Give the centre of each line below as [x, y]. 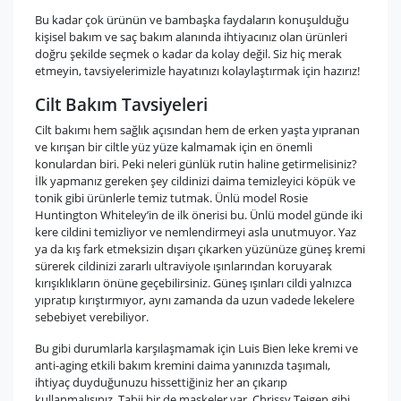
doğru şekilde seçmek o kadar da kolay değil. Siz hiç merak [188, 54]
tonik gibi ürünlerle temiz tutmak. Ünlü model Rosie [171, 198]
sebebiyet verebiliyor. [92, 317]
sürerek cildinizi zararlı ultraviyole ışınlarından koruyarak [183, 266]
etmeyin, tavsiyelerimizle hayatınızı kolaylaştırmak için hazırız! [197, 71]
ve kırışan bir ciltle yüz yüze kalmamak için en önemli [174, 147]
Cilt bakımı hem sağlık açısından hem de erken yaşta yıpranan [197, 130]
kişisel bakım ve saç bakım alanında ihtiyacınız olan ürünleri [191, 37]
